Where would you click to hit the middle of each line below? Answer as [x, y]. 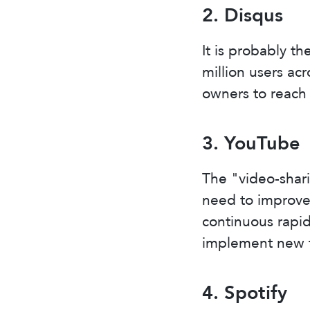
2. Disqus [242, 15]
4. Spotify [244, 293]
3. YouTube [251, 143]
